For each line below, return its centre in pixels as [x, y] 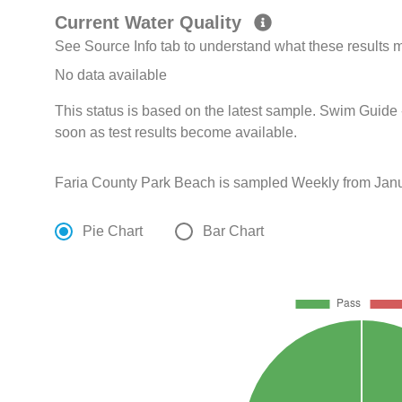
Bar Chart [234, 232]
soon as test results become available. [176, 133]
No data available [111, 75]
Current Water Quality [151, 23]
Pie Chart [113, 232]
